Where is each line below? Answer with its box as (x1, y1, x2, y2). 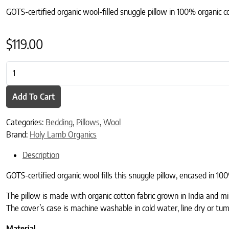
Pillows (76, 117, 100, 128)
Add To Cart (12, 91, 55, 102)
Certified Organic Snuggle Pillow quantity (6, 61, 142, 72)
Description (22, 150, 59, 161)
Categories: (6, 117, 45, 128)
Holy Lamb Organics (30, 129, 97, 140)
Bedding (45, 117, 73, 128)
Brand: (6, 129, 30, 140)
